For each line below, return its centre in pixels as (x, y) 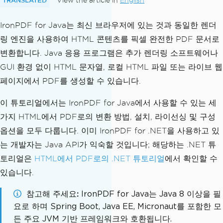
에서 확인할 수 (191, 158)
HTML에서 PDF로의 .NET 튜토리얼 (100, 158)
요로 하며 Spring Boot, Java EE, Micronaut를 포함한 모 (117, 206)
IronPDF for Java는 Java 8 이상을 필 (151, 194)
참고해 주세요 (52, 193)
